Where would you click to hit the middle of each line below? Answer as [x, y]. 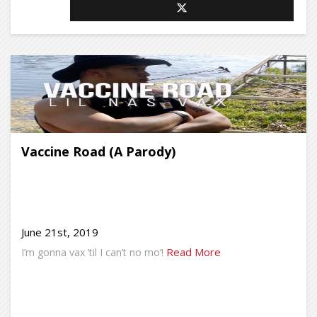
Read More [194, 252]
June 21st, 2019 [60, 232]
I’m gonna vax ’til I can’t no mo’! [92, 252]
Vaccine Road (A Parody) [98, 151]
